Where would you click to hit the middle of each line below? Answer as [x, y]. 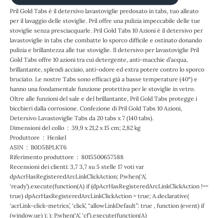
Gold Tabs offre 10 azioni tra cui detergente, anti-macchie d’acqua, [99, 60]
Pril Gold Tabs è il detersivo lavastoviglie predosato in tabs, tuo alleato [104, 11]
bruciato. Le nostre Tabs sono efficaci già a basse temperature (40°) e [104, 79]
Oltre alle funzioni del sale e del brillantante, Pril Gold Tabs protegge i [103, 99]
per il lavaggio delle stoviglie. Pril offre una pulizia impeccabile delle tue [105, 21]
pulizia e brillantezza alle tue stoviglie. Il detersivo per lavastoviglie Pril [104, 50]
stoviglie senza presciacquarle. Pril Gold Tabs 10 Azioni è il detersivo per [106, 30]
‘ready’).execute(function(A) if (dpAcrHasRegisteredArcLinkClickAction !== [109, 186]
